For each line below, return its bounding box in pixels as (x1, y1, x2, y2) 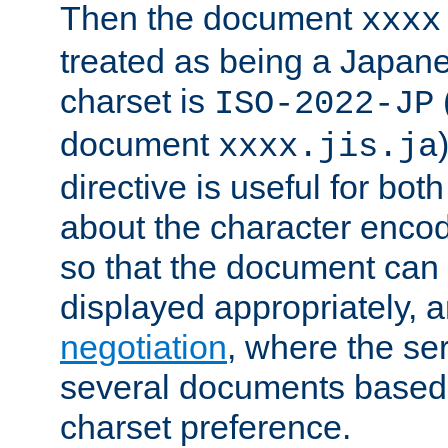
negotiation (60, 328, 227, 367)
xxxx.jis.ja (218, 128, 438, 167)
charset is (60, 82, 214, 121)
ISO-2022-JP (214, 85, 434, 124)
